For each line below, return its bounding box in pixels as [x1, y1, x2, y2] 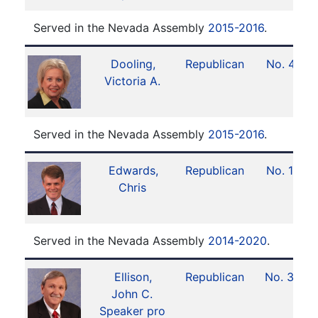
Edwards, [108, 163, 158, 177]
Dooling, [111, 57, 156, 71]
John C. [111, 287, 153, 301]
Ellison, [114, 270, 153, 284]
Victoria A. [104, 74, 160, 88]
